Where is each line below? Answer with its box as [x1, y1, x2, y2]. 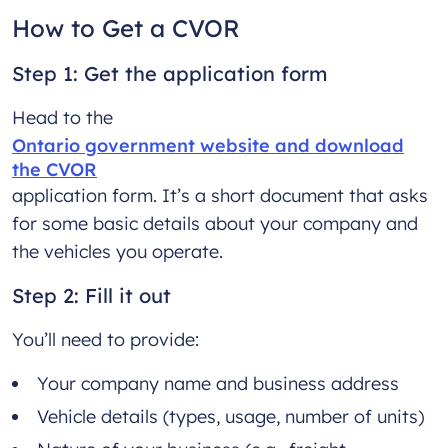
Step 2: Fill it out [12, 283, 171, 309]
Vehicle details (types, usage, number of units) [37, 405, 429, 429]
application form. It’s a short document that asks [12, 184, 428, 208]
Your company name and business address [37, 372, 404, 396]
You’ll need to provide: [12, 328, 204, 352]
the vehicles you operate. [12, 240, 228, 264]
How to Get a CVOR [12, 13, 240, 44]
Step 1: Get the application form [12, 61, 327, 87]
